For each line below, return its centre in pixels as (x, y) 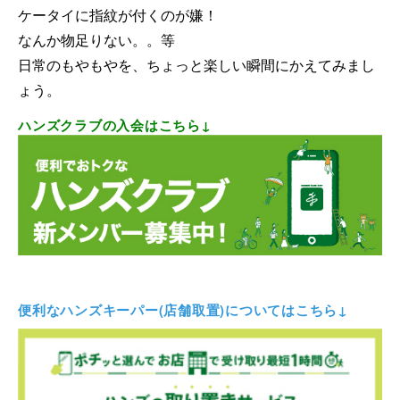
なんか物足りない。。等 (96, 39)
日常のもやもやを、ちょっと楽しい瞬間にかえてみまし (196, 64)
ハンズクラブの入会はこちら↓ (115, 125)
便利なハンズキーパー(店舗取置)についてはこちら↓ (183, 309)
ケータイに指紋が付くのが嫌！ (118, 14)
